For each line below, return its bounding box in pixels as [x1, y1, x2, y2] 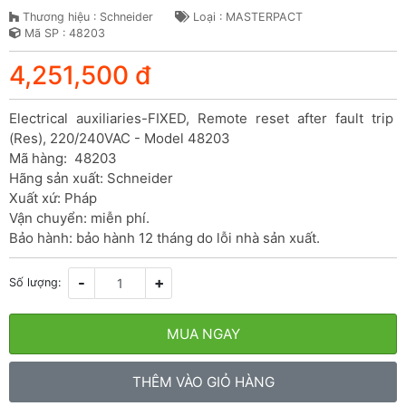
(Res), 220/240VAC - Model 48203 [9, 129, 230, 147]
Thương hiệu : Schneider [19, 9, 153, 24]
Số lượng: [9, 275, 61, 290]
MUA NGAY [166, 324, 240, 343]
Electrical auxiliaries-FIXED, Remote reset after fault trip [9, 109, 397, 127]
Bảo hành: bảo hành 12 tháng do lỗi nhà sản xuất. [9, 228, 320, 246]
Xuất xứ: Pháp [9, 188, 97, 207]
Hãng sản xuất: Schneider [9, 169, 173, 187]
